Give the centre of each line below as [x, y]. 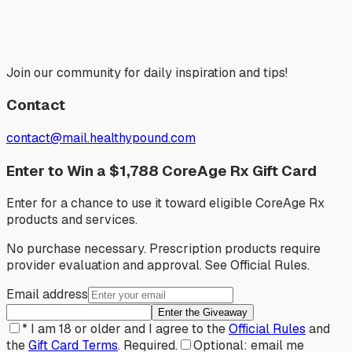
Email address [47, 295]
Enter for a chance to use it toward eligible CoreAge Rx [165, 203]
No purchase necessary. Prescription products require [163, 249]
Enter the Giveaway [203, 313]
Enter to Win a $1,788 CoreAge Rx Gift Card [161, 170]
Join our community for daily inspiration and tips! [147, 72]
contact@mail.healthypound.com [101, 137]
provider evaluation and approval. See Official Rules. [158, 266]
